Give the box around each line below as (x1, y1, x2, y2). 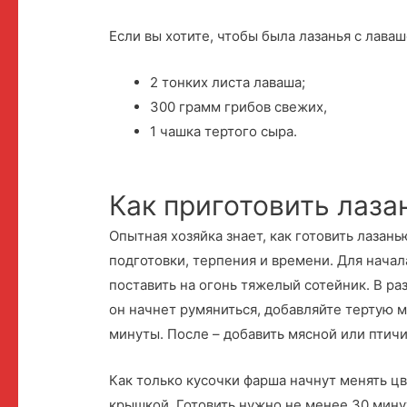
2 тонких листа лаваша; (150, 73, 306, 91)
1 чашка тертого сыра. (150, 122, 298, 140)
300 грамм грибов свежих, (150, 97, 328, 115)
